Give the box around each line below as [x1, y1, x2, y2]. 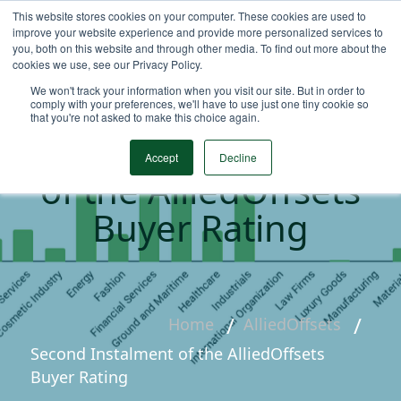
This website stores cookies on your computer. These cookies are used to [13, 8, 366, 23]
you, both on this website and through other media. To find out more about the [13, 40, 387, 55]
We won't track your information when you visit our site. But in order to [30, 82, 365, 98]
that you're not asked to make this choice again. [30, 109, 260, 124]
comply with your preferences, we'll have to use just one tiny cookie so [30, 96, 369, 111]
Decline [218, 149, 257, 165]
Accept [144, 149, 178, 165]
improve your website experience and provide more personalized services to [13, 24, 383, 39]
